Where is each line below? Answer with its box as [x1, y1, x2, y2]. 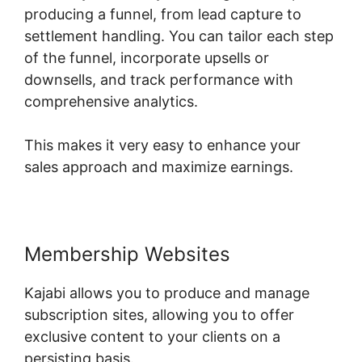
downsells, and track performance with [24, 70, 293, 88]
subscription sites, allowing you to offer [24, 305, 294, 323]
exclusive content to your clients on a [24, 327, 280, 345]
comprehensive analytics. [24, 92, 198, 110]
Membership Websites [24, 242, 230, 266]
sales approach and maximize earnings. [24, 158, 293, 175]
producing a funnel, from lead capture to [24, 5, 301, 23]
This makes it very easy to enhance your [24, 136, 301, 154]
